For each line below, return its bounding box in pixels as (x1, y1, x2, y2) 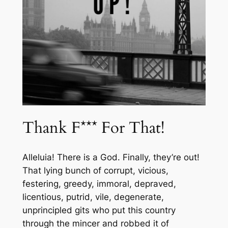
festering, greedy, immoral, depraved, (22, 178, 176, 189)
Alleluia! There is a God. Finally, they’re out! (22, 152, 199, 162)
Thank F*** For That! (22, 117, 164, 138)
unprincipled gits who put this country (22, 205, 176, 215)
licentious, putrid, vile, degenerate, (22, 191, 164, 202)
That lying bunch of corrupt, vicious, (22, 165, 168, 176)
